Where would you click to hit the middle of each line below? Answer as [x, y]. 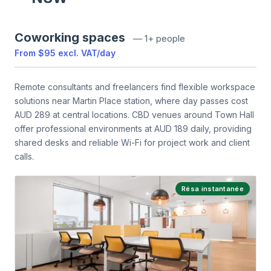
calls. [24, 156]
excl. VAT [77, 53]
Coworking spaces [70, 38]
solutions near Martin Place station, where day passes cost [131, 101]
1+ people [165, 38]
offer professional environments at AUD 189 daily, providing [133, 129]
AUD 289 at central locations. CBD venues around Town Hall [134, 115]
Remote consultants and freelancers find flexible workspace [135, 87]
